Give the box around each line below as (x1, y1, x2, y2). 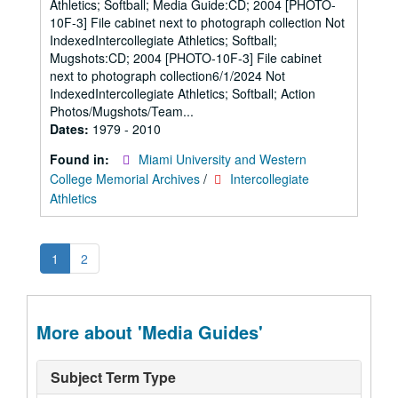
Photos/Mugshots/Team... (50, 102, 194, 120)
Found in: (50, 150, 113, 168)
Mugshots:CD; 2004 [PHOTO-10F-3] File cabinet (50, 49, 322, 67)
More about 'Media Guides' (36, 319, 263, 345)
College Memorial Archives (50, 170, 200, 187)
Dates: (50, 120, 92, 138)
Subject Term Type (51, 367, 176, 387)
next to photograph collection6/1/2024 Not (50, 67, 285, 84)
